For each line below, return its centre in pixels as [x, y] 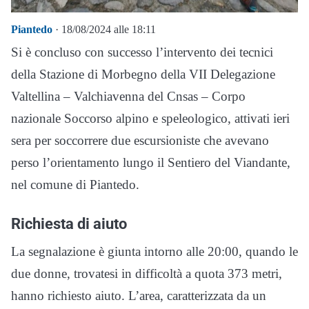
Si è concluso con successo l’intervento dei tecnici [142, 52]
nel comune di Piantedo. [75, 184]
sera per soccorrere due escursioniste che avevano [140, 140]
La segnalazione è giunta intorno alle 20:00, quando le [154, 251]
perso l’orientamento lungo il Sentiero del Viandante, [151, 162]
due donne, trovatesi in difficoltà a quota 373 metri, [147, 273]
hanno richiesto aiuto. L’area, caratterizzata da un [139, 295]
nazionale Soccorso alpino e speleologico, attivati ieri [150, 118]
